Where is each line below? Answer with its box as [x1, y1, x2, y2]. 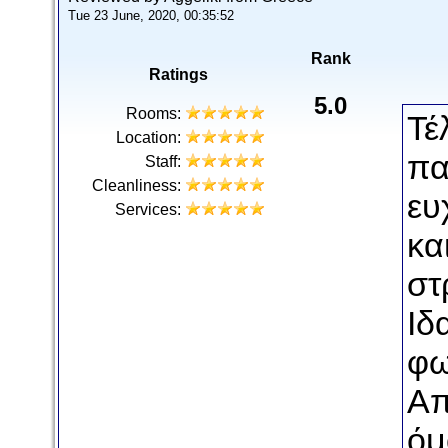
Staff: [145, 153, 181, 170]
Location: [116, 129, 181, 146]
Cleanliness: [92, 177, 181, 194]
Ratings [148, 66, 208, 83]
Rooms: [126, 105, 181, 122]
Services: [115, 201, 181, 218]
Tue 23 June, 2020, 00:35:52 [68, 8, 234, 23]
